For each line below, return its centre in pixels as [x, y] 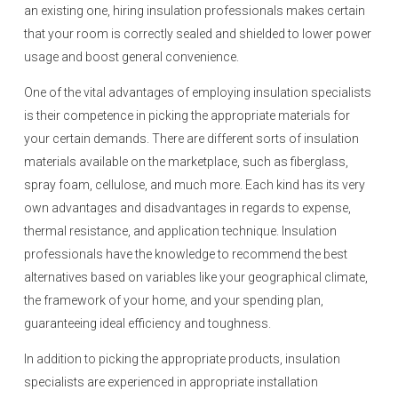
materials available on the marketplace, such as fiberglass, [186, 162]
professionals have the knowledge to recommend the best [186, 254]
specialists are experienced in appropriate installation [171, 382]
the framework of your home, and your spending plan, [174, 300]
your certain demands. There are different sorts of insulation [191, 139]
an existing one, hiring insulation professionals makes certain [195, 11]
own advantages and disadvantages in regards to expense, [187, 208]
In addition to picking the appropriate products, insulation [182, 359]
